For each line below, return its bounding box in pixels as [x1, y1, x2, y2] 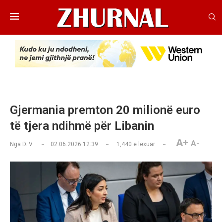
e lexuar [132, 141, 155, 148]
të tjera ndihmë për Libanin [10, 119, 154, 133]
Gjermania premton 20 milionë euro [10, 103, 200, 117]
